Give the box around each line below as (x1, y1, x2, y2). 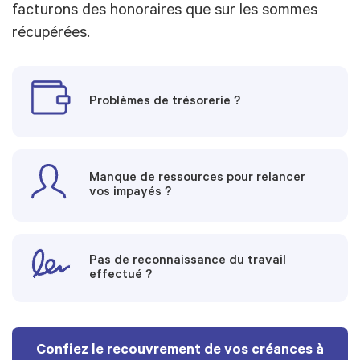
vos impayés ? (89, 186, 172, 201)
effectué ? (89, 268, 153, 283)
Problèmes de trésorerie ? (89, 94, 241, 109)
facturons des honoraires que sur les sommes (12, 3, 317, 22)
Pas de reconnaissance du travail (89, 253, 287, 268)
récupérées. (12, 26, 90, 44)
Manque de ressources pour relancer (89, 171, 306, 186)
